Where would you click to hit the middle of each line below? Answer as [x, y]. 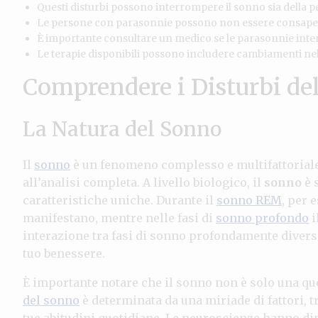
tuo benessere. [64, 253]
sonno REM [249, 200]
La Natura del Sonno [122, 129]
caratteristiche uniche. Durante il [120, 200]
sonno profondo [262, 218]
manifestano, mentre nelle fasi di [119, 218]
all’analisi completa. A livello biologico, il [143, 182]
